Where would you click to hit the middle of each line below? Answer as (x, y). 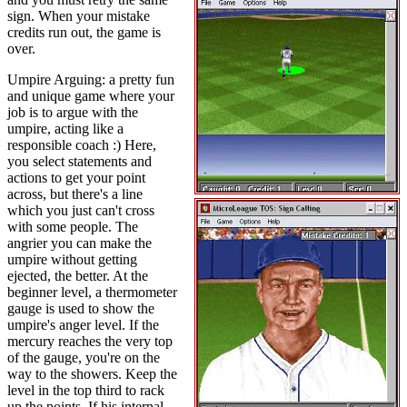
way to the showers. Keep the (92, 374)
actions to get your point (76, 178)
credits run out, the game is (84, 32)
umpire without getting (72, 259)
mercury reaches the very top (90, 341)
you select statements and (79, 161)
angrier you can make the (79, 243)
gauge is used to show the (81, 308)
